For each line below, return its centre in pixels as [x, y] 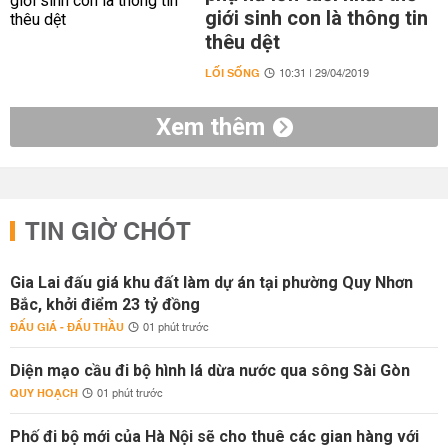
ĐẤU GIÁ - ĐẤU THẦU [67, 327]
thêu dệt [242, 42]
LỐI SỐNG [232, 73]
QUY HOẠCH [44, 393]
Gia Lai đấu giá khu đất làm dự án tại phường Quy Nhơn [211, 282]
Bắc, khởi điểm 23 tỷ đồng [105, 304]
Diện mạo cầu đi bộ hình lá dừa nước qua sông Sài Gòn [210, 370]
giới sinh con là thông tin [316, 18]
